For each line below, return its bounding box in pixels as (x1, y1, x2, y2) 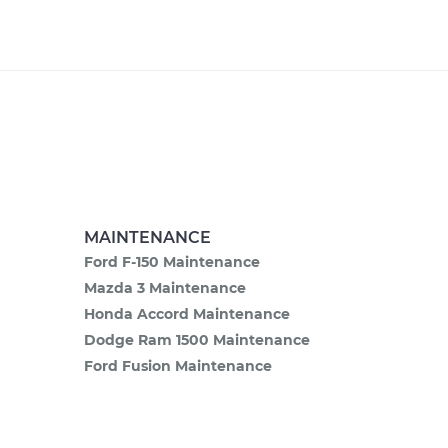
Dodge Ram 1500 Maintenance (83, 331, 310, 349)
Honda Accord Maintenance (83, 305, 290, 323)
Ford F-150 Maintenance (83, 253, 260, 271)
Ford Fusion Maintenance (83, 357, 272, 375)
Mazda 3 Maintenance (83, 279, 246, 297)
